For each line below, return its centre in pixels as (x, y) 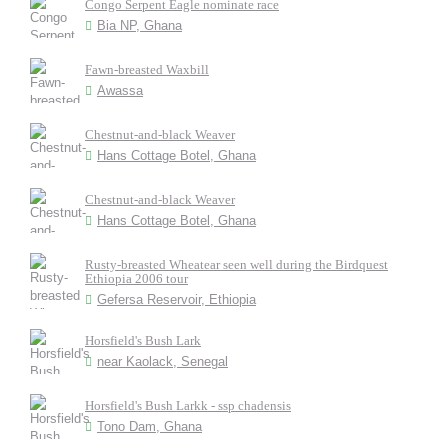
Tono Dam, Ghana (149, 426)
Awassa (120, 90)
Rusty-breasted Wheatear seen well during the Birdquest (236, 264)
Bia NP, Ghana (139, 25)
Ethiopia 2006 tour (136, 278)
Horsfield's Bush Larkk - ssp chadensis (188, 405)
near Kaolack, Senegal (162, 361)
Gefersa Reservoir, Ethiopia (176, 299)
